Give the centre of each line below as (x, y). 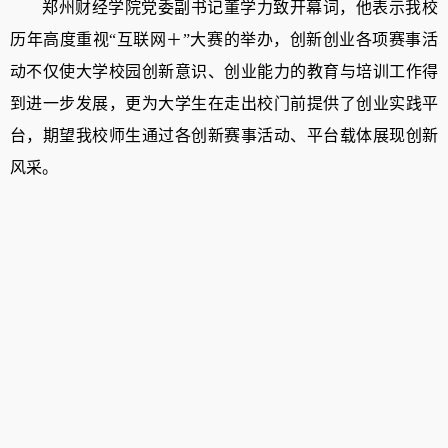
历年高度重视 (60, 40)
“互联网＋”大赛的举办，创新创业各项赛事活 (274, 40)
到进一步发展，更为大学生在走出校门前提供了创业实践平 (224, 104)
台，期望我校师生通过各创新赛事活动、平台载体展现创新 (224, 136)
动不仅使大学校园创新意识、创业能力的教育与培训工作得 (224, 72)
